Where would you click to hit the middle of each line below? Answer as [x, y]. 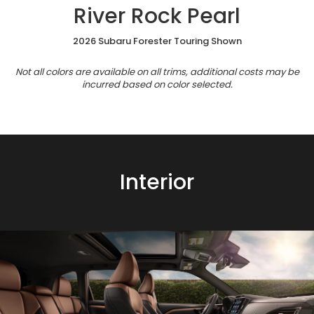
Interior [157, 182]
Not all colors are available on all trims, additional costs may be [157, 71]
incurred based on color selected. [157, 84]
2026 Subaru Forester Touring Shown [157, 41]
